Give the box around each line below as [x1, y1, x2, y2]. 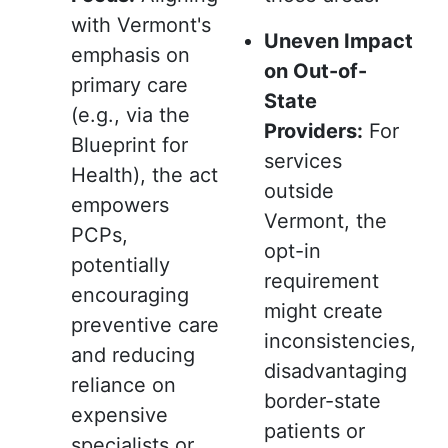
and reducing [71, 342, 195, 367]
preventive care [71, 312, 219, 337]
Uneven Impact [264, 28, 413, 53]
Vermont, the [264, 208, 387, 233]
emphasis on [71, 42, 190, 67]
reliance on [71, 372, 176, 397]
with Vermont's [71, 12, 211, 37]
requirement [264, 268, 379, 293]
